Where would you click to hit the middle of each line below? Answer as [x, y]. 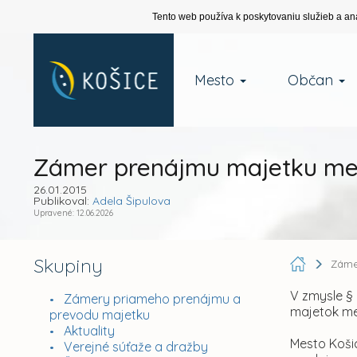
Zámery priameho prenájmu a [152, 299]
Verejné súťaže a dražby [135, 347]
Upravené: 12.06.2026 [73, 213]
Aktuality [89, 331]
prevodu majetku [99, 315]
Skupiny [68, 265]
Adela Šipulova [131, 201]
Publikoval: [63, 201]
